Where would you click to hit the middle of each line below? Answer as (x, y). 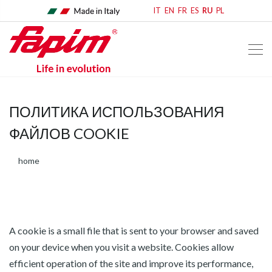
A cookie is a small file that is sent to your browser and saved (134, 230)
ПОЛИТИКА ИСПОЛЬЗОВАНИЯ (117, 111)
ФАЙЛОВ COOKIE (69, 133)
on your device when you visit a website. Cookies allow (121, 247)
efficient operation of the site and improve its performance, (131, 263)
